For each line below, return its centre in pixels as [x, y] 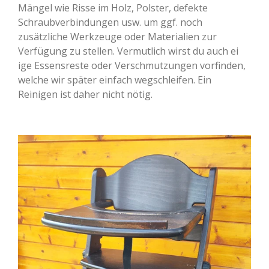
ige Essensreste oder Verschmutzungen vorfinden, [132, 65]
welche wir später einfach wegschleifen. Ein [115, 80]
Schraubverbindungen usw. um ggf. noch [110, 22]
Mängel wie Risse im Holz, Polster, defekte [113, 8]
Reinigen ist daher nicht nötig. [86, 94]
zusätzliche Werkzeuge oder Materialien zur [117, 37]
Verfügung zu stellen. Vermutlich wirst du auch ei [128, 51]
